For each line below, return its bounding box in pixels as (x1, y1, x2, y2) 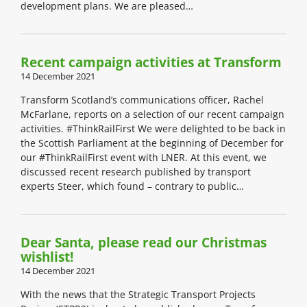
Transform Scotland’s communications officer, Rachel (21, 93, 264, 107)
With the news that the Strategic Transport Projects (21, 288, 256, 302)
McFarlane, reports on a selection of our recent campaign (21, 108, 284, 121)
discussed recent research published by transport (21, 165, 251, 179)
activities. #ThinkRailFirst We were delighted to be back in (21, 122, 286, 136)
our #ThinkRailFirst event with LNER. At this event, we (21, 151, 267, 164)
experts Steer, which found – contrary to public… (21, 180, 244, 193)
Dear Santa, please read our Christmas (21, 234, 267, 252)
